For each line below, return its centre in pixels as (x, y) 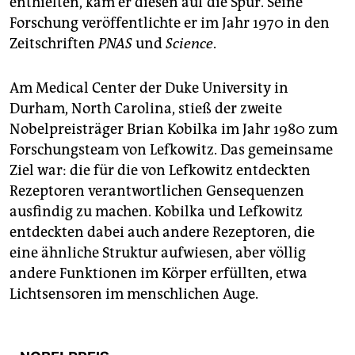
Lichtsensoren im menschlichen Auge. (134, 294)
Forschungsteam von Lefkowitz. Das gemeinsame (171, 150)
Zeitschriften (54, 44)
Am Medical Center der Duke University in (149, 88)
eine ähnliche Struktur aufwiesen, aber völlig (158, 253)
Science (189, 44)
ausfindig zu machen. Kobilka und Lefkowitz (156, 212)
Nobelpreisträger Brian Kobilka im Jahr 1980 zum (174, 130)
